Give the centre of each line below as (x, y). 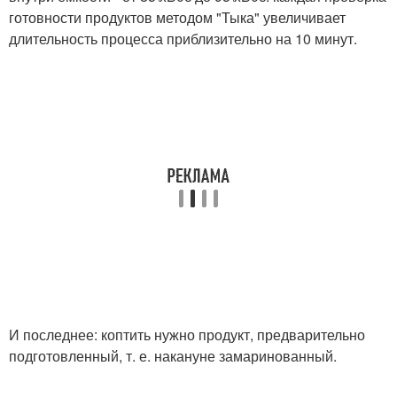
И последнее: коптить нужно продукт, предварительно (187, 334)
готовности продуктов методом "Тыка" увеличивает (177, 17)
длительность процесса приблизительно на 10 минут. (183, 38)
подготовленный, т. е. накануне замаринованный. (173, 355)
